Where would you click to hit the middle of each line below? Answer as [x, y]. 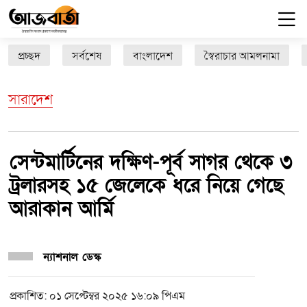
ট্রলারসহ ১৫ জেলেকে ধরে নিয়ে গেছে [147, 186]
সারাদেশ [30, 100]
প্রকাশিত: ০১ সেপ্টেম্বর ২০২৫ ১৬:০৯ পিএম [97, 296]
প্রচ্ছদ [29, 56]
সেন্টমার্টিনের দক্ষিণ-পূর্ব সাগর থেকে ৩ [151, 162]
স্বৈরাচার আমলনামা [242, 56]
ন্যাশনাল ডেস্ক [72, 257]
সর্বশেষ [87, 56]
